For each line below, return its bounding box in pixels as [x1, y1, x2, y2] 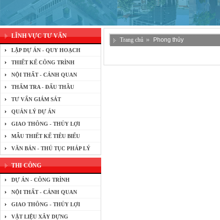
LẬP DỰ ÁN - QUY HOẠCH [11, 47, 81, 53]
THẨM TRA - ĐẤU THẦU [11, 84, 74, 90]
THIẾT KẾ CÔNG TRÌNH [11, 59, 75, 65]
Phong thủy [153, 36, 184, 43]
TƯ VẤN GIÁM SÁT [11, 96, 61, 102]
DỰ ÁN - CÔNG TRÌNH [11, 177, 70, 183]
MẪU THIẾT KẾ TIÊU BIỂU [11, 133, 80, 139]
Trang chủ [120, 36, 143, 43]
